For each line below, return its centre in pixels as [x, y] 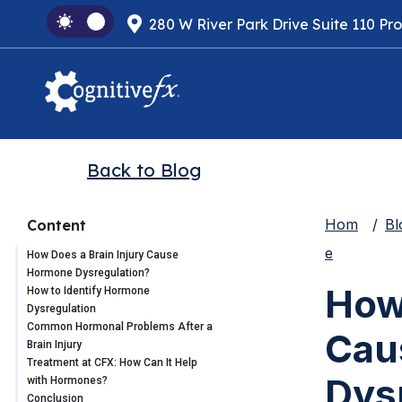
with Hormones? [67, 381]
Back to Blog [144, 170]
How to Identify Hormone [88, 291]
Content [57, 226]
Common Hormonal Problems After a [120, 327]
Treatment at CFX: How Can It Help [112, 363]
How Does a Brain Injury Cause [103, 255]
